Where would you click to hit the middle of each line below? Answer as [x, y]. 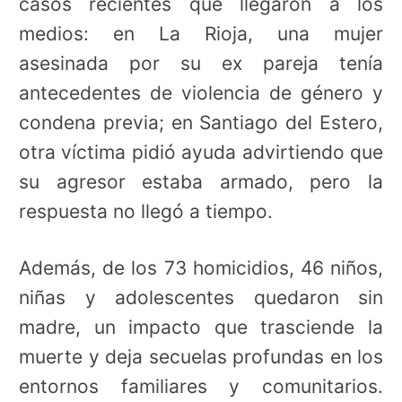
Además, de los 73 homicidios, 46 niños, [201, 267]
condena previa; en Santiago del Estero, [201, 122]
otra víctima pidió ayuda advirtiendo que [201, 152]
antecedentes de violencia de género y [201, 93]
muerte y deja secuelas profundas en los [201, 356]
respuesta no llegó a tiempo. [146, 211]
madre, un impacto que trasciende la [201, 327]
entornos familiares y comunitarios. [201, 386]
